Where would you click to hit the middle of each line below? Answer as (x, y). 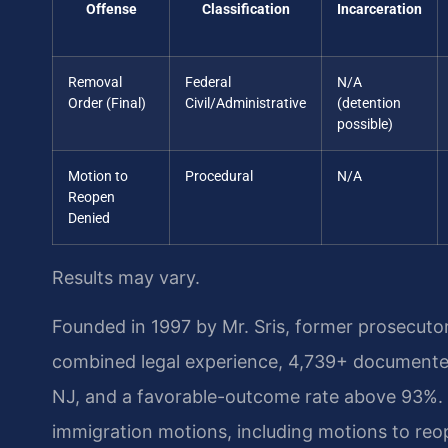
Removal (95, 82)
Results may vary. (126, 277)
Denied (89, 218)
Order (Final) (107, 103)
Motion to (98, 176)
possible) (365, 124)
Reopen (91, 197)
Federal (208, 82)
